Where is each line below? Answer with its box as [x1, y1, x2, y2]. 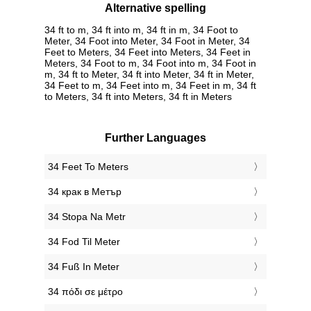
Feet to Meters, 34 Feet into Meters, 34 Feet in [44, 46, 251, 58]
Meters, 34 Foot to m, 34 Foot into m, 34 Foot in [44, 57, 256, 69]
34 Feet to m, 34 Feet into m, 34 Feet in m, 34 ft [44, 79, 256, 91]
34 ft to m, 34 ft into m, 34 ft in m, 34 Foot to [44, 24, 238, 35]
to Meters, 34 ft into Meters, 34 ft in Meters [44, 90, 232, 102]
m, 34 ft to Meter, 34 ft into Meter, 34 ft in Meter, [44, 68, 254, 80]
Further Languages [105, 132, 206, 144]
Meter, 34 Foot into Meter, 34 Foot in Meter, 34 [44, 35, 250, 47]
